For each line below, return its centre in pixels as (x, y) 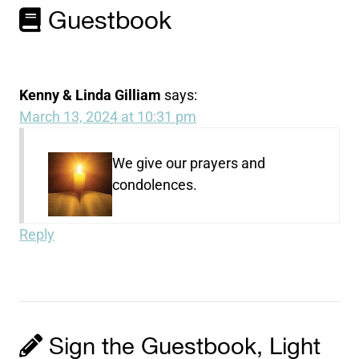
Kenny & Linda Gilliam (91, 95)
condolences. (155, 185)
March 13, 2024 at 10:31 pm (108, 117)
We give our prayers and (189, 163)
